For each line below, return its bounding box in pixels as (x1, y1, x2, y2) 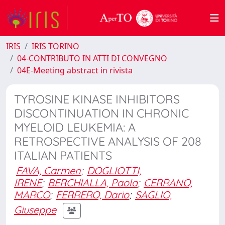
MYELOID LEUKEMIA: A (14, 120, 136, 135)
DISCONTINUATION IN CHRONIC (14, 106, 189, 121)
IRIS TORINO (32, 41, 79, 52)
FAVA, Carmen (16, 164, 81, 177)
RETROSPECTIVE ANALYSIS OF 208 (14, 134, 201, 149)
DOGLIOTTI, (87, 164, 141, 177)
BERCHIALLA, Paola (48, 176, 138, 189)
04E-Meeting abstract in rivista (17, 65, 133, 76)
